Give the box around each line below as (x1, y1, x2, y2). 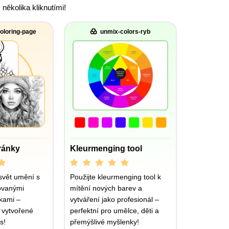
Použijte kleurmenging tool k (70, 172, 161, 181)
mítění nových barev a (70, 184, 142, 192)
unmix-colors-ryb (100, 28, 151, 35)
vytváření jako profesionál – (70, 195, 159, 203)
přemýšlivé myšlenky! (70, 217, 139, 226)
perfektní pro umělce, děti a (70, 206, 159, 215)
